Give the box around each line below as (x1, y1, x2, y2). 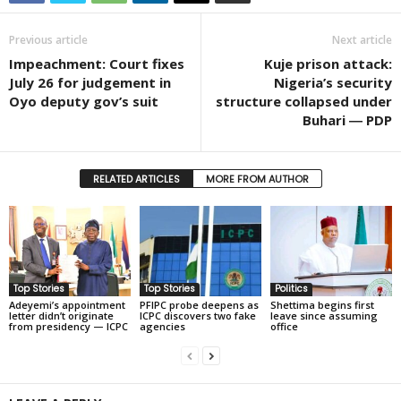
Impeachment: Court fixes (9, 54, 184, 73)
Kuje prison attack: (264, 54, 392, 73)
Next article (332, 31, 392, 47)
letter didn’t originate (9, 309, 114, 323)
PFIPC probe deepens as (139, 298, 259, 312)
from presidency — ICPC (9, 320, 128, 334)
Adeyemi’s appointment (9, 298, 125, 312)
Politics (274, 282, 308, 296)
